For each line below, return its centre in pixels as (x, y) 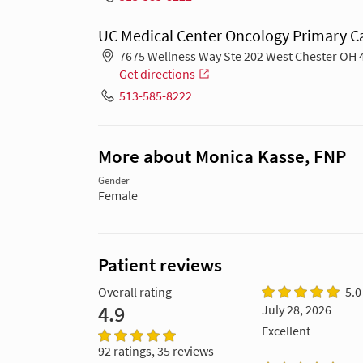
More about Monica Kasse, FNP (222, 157)
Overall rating (135, 292)
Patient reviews (160, 265)
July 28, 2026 (296, 310)
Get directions (157, 74)
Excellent (286, 331)
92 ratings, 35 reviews (156, 351)
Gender (114, 181)
